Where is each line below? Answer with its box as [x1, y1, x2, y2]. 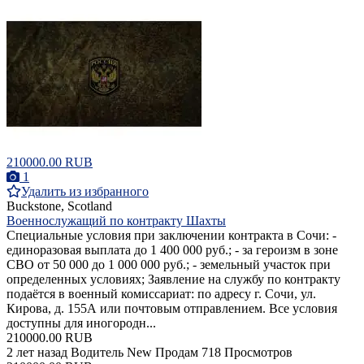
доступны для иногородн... [6, 316, 156, 331]
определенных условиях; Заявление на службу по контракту [6, 272, 340, 287]
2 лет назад [6, 345, 67, 360]
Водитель [71, 345, 123, 360]
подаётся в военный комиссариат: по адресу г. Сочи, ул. [6, 287, 316, 301]
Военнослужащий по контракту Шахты [6, 214, 226, 228]
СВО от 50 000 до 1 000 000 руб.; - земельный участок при [6, 258, 331, 272]
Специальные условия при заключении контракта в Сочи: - [6, 228, 336, 243]
